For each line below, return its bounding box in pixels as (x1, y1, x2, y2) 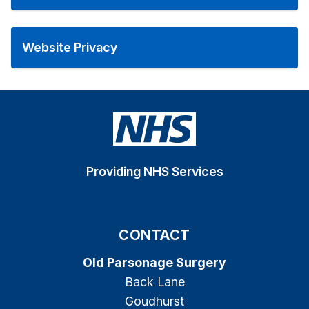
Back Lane (124, 275, 185, 289)
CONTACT (119, 227, 190, 243)
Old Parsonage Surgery (83, 255, 226, 270)
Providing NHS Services (86, 164, 223, 179)
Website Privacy (22, 40, 117, 54)
